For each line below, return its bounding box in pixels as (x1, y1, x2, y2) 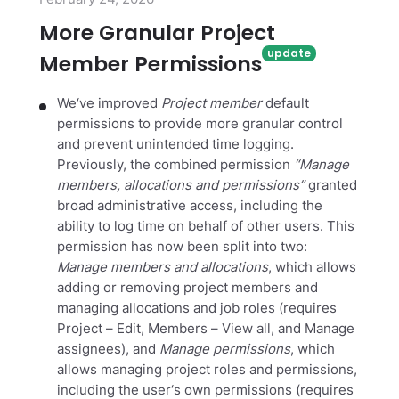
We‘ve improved (57, 95, 161, 112)
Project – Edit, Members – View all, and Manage (57, 321, 354, 338)
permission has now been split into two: (57, 239, 307, 256)
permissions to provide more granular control (57, 116, 343, 133)
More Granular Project (39, 19, 275, 48)
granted (305, 177, 357, 194)
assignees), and (57, 341, 159, 358)
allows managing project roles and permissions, (57, 362, 357, 379)
